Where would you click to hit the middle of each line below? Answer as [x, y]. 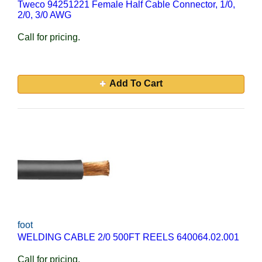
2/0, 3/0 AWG [44, 15]
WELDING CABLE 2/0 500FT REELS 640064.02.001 [128, 237]
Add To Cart [136, 83]
